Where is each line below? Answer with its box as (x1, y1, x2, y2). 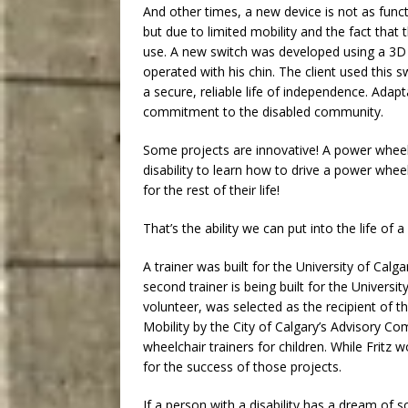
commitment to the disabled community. (143, 103, 383, 121)
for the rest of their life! (143, 181, 280, 199)
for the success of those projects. (143, 358, 342, 376)
